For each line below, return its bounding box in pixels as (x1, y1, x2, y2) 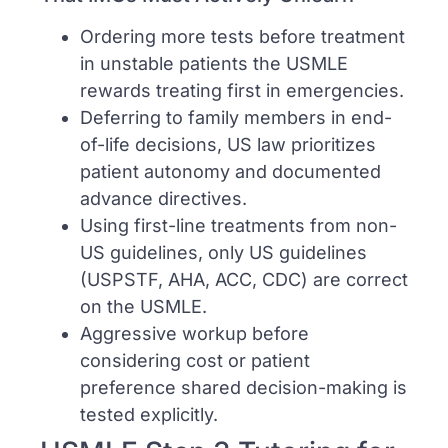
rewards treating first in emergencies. (80, 79, 404, 101)
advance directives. (80, 187, 247, 209)
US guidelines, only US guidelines (80, 241, 367, 263)
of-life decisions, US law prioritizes (80, 133, 376, 155)
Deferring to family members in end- (80, 106, 392, 128)
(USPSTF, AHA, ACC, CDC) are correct (80, 268, 408, 290)
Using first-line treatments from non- (80, 214, 397, 236)
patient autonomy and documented (80, 160, 381, 182)
